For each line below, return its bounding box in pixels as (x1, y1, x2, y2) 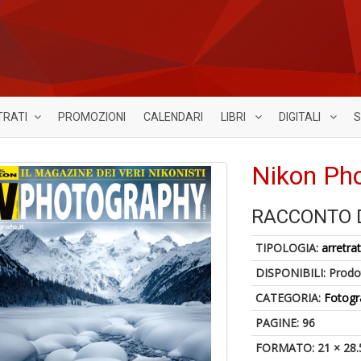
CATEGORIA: (255, 290, 325, 305)
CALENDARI (143, 110, 203, 123)
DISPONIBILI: (255, 265, 330, 280)
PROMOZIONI (58, 110, 126, 123)
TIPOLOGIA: (255, 240, 322, 255)
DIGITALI (279, 110, 323, 123)
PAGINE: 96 (255, 315, 316, 330)
